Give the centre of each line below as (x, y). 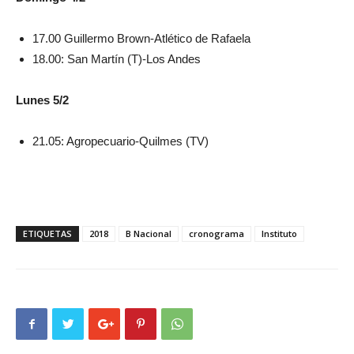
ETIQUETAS (47, 233)
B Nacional (149, 233)
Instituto (279, 233)
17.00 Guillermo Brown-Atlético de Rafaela (141, 38)
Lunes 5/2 (42, 100)
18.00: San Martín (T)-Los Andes (117, 59)
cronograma (217, 233)
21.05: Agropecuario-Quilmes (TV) (121, 141)
